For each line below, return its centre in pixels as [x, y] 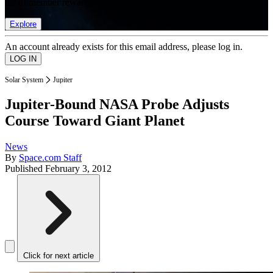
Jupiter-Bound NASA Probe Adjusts [117, 105]
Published [25, 169]
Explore [23, 24]
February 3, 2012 [78, 169]
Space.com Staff [50, 158]
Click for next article [58, 256]
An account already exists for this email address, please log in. [124, 46]
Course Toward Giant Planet [95, 121]
